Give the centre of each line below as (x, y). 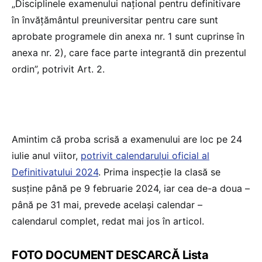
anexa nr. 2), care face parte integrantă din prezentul (129, 52)
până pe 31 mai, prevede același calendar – (107, 204)
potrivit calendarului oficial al (145, 155)
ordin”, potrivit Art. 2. (58, 69)
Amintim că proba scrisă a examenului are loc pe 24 (127, 139)
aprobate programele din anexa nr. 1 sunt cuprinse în (128, 36)
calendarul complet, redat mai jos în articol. (108, 221)
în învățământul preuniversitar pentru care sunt (115, 20)
